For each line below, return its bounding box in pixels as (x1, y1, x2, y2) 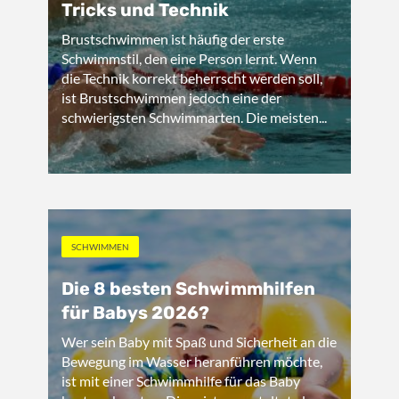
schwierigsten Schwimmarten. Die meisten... (61, 109, 327, 126)
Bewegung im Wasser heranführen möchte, (61, 353, 322, 370)
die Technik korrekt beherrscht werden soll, (61, 69, 322, 86)
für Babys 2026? (61, 302, 209, 323)
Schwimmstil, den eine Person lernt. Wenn (61, 50, 317, 67)
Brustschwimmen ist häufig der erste (61, 30, 284, 47)
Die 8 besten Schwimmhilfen (61, 278, 315, 299)
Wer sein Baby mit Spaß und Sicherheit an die (61, 333, 337, 350)
